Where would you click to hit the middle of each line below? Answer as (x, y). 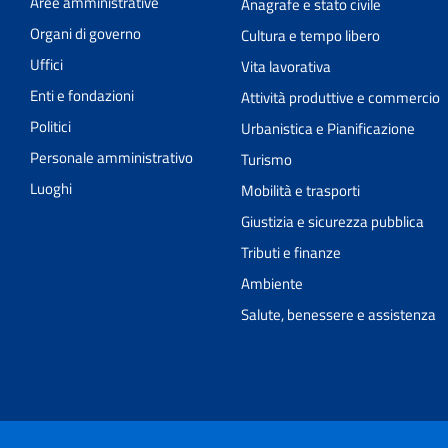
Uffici (46, 64)
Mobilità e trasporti (300, 190)
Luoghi (51, 188)
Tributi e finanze (290, 252)
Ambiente (271, 283)
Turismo (266, 159)
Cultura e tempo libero (310, 35)
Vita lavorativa (285, 66)
